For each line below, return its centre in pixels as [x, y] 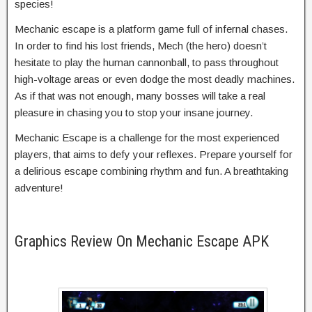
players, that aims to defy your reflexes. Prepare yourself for [154, 154]
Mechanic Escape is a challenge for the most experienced [147, 137]
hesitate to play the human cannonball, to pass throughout [147, 62]
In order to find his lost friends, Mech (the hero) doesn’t [141, 45]
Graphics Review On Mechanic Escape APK [142, 241]
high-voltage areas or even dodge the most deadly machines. [155, 79]
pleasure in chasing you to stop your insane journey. [134, 112]
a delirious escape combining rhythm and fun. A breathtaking [151, 171]
